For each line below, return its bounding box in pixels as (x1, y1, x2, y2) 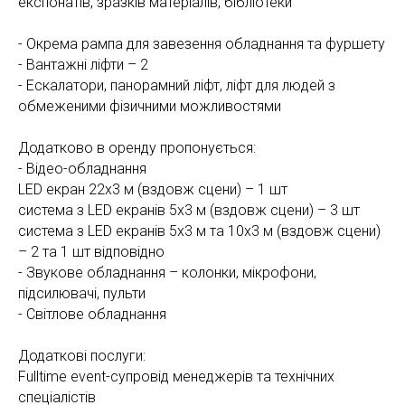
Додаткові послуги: (18, 346, 146, 364)
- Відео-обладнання (18, 159, 146, 177)
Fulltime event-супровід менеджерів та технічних (18, 367, 334, 385)
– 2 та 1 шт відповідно (18, 242, 165, 260)
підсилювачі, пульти (18, 284, 146, 302)
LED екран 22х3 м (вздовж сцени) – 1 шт (18, 180, 287, 198)
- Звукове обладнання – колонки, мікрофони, (18, 263, 316, 281)
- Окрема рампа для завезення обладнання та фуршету (18, 34, 385, 52)
